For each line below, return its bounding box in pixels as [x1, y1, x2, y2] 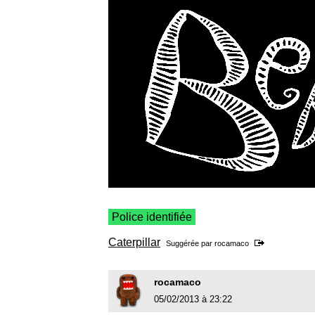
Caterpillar [108, 236, 160, 249]
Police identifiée [112, 211, 192, 224]
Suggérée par [166, 239, 214, 248]
